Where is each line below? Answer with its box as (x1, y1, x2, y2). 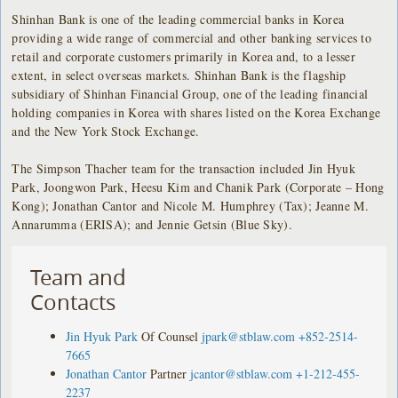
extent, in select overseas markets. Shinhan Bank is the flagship (12, 66, 346, 84)
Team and (30, 262, 127, 291)
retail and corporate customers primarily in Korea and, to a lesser (12, 47, 355, 65)
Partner (150, 364, 187, 382)
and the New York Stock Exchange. (12, 122, 200, 139)
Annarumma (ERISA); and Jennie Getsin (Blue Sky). (12, 215, 298, 233)
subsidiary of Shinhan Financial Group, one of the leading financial (12, 84, 369, 102)
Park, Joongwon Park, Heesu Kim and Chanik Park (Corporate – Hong (12, 178, 385, 195)
